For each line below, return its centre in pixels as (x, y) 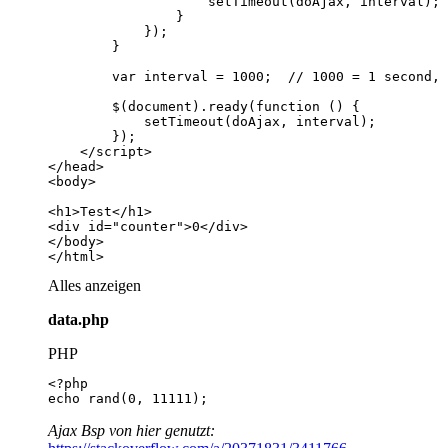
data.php (78, 319)
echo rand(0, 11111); (128, 398)
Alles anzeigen (94, 285)
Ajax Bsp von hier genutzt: (131, 430)
